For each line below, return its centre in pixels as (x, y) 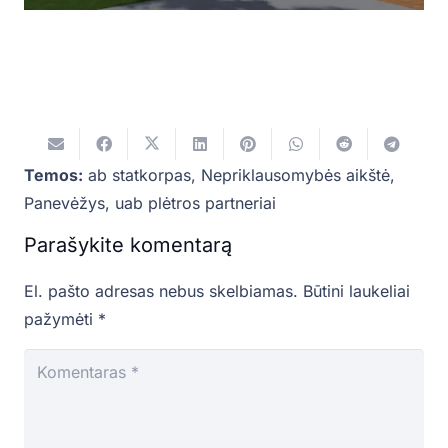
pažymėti (61, 319)
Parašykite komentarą (128, 245)
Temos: (53, 175)
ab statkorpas (139, 175)
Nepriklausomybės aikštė (295, 175)
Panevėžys (64, 203)
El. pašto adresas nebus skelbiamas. (161, 291)
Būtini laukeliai (356, 291)
